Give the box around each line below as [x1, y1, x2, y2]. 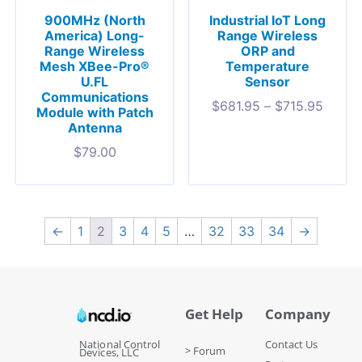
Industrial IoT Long [209, 11, 326, 28]
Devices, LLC [79, 344, 140, 360]
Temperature [225, 57, 309, 74]
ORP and [240, 42, 295, 59]
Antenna [67, 119, 122, 136]
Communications [40, 88, 149, 105]
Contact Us [265, 336, 318, 351]
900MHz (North [44, 11, 145, 28]
